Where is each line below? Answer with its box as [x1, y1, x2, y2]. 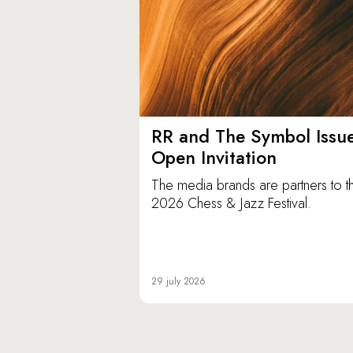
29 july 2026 [151, 274, 206, 289]
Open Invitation [151, 144, 277, 172]
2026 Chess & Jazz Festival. [151, 193, 311, 214]
